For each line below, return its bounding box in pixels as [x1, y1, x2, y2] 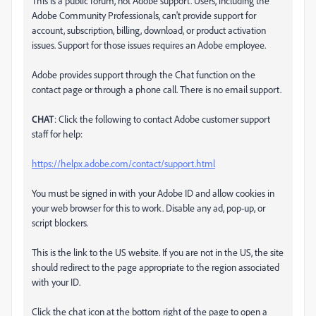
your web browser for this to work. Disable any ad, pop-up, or [32, 202, 265, 214]
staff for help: [32, 128, 83, 140]
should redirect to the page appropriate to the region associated [32, 261, 279, 273]
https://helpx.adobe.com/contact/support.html [32, 157, 215, 169]
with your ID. [32, 276, 80, 288]
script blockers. [32, 217, 88, 229]
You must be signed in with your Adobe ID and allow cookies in [32, 187, 274, 199]
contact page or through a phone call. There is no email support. [32, 83, 281, 95]
